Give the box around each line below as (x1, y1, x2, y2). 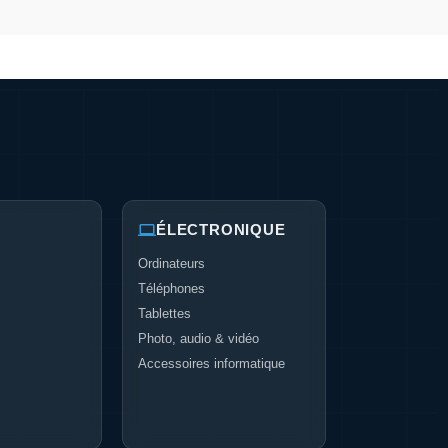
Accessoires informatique (138, 356, 285, 371)
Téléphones (138, 281, 205, 296)
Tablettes (138, 306, 191, 321)
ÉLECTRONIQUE (156, 221, 286, 238)
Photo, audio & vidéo (138, 331, 259, 346)
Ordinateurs (138, 256, 205, 271)
